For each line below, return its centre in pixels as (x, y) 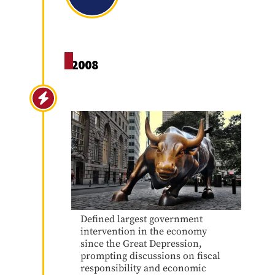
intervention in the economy (143, 231)
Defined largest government (141, 219)
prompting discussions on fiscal (150, 256)
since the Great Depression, (141, 243)
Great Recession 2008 (140, 97)
